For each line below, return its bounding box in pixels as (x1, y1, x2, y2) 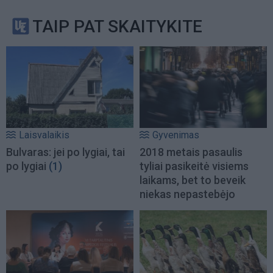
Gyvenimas (152, 129, 199, 141)
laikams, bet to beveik (140, 174, 246, 187)
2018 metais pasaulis (140, 146, 243, 159)
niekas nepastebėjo (140, 188, 235, 201)
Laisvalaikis (19, 129, 69, 141)
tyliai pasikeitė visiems (140, 160, 249, 173)
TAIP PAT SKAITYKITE (32, 16, 202, 37)
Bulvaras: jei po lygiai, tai (6, 146, 125, 159)
